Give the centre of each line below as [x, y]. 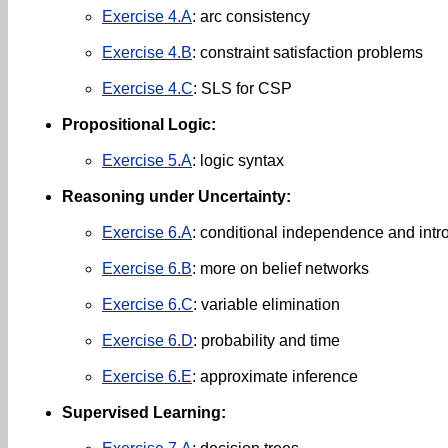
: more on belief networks [280, 268]
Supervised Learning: [144, 412]
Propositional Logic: [139, 124]
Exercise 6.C [147, 304]
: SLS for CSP [242, 88]
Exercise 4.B [147, 52]
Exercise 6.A [147, 232]
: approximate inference [275, 376]
